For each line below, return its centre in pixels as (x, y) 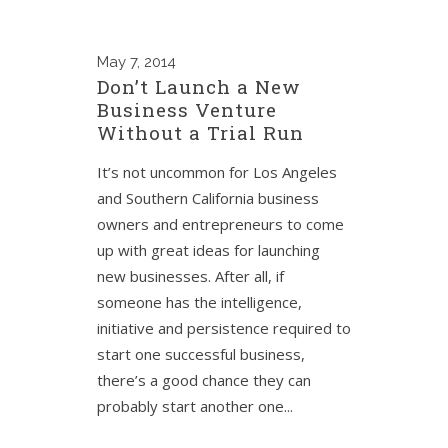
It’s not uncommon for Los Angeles (217, 172)
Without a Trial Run (200, 132)
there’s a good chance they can (204, 380)
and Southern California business (208, 198)
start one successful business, (201, 354)
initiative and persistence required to (224, 328)
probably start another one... (195, 406)
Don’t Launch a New (199, 86)
